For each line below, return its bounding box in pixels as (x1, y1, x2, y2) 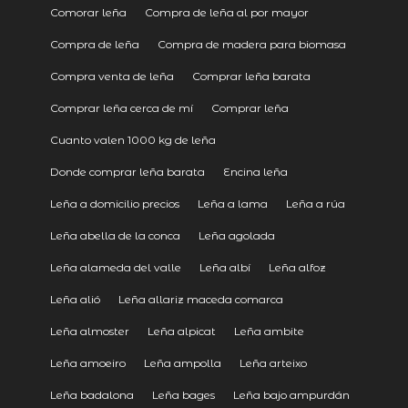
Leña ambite (233, 323, 304, 338)
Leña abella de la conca (49, 228, 180, 242)
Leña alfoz (268, 260, 326, 274)
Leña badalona (49, 387, 134, 402)
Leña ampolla (143, 355, 221, 370)
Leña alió (49, 291, 100, 306)
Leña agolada (198, 228, 275, 242)
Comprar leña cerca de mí (49, 100, 193, 115)
